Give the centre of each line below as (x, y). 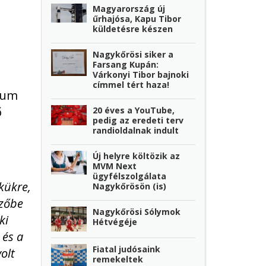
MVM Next (115, 166)
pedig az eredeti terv (138, 120)
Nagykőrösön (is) (130, 186)
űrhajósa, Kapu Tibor (137, 18)
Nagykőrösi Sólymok (137, 211)
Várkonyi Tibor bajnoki (141, 74)
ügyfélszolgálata (130, 176)
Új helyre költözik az (137, 156)
